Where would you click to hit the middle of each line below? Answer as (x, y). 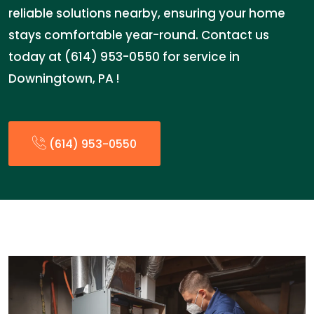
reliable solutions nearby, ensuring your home (147, 13)
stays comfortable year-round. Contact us (139, 35)
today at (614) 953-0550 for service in (124, 57)
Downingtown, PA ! (64, 78)
